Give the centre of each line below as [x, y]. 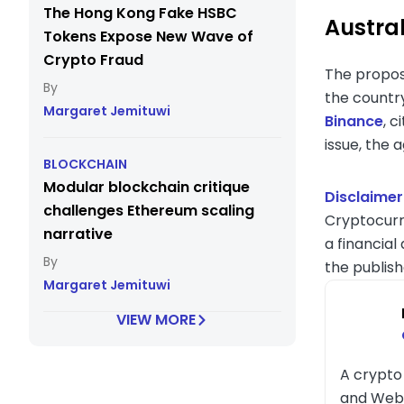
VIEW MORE [156, 320]
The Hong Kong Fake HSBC [140, 13]
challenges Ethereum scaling [149, 211]
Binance [354, 122]
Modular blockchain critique [147, 187]
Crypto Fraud [93, 60]
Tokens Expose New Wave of [148, 37]
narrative [78, 234]
